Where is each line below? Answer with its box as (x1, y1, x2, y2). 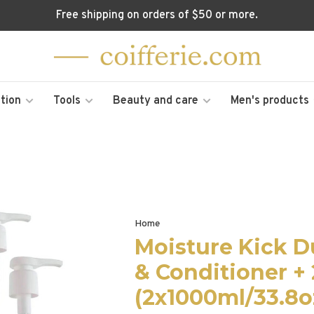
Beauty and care (112, 94, 198, 108)
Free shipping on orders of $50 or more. (56, 8, 258, 22)
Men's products (230, 94, 309, 108)
